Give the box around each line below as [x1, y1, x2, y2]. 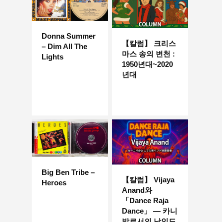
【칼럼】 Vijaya [121, 175, 174, 184]
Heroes [42, 178, 66, 187]
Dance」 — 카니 [121, 207, 177, 216]
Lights [42, 52, 63, 61]
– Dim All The [42, 42, 87, 51]
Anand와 [121, 186, 152, 195]
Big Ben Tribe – [42, 167, 95, 176]
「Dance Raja [121, 196, 168, 205]
